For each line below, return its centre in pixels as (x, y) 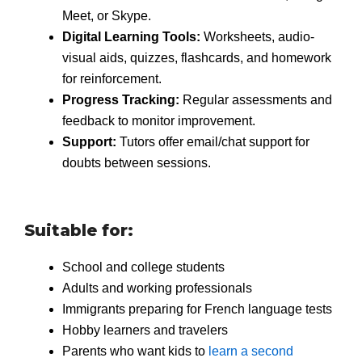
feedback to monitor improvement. (158, 120)
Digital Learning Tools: (131, 36)
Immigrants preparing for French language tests (197, 309)
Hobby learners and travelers (145, 330)
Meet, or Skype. (106, 15)
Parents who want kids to (135, 351)
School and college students (143, 267)
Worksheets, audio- (257, 36)
